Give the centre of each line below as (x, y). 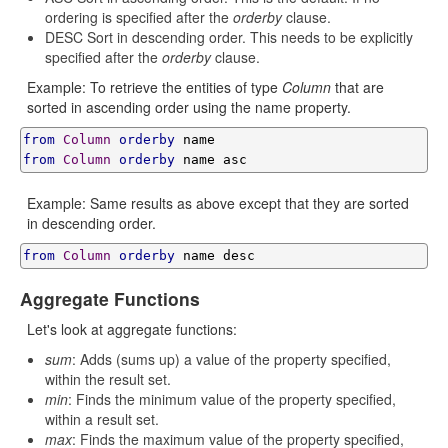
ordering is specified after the (139, 17)
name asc (211, 159)
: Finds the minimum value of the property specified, (232, 399)
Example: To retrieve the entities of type (154, 87)
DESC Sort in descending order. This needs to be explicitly (229, 37)
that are (357, 87)
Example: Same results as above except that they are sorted (218, 203)
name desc (215, 255)
